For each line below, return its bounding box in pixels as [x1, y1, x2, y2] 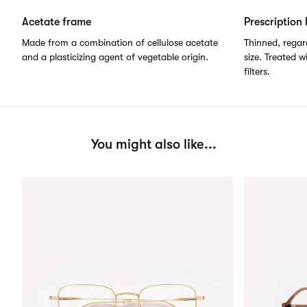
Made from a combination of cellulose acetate [22, 37, 218, 48]
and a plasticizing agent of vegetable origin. [22, 51, 208, 62]
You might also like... [90, 136, 217, 152]
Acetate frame [22, 16, 91, 28]
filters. [244, 66, 270, 77]
